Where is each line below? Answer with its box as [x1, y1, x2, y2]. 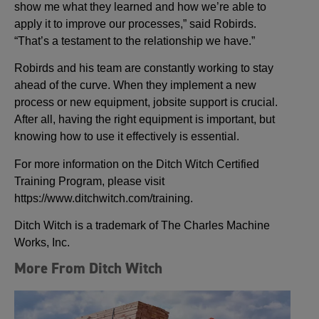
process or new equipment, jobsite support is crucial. [14, 96, 278, 109]
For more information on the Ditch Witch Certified [14, 157, 259, 170]
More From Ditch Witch [14, 258, 162, 279]
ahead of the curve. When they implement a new [14, 79, 256, 92]
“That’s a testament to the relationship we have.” [14, 34, 255, 47]
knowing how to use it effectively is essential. [14, 130, 239, 143]
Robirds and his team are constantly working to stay [14, 62, 273, 75]
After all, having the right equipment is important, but [14, 113, 275, 126]
